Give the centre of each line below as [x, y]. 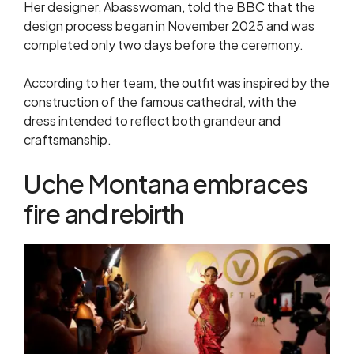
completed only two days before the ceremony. [164, 45]
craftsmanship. [68, 140]
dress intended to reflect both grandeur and [152, 121]
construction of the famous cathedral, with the [160, 102]
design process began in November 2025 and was [169, 26]
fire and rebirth [104, 214]
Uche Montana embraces [166, 184]
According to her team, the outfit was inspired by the [177, 83]
